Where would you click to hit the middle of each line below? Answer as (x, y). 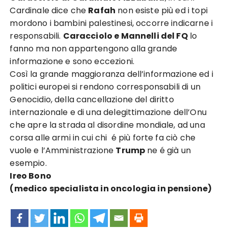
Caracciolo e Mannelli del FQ (125, 36)
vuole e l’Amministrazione (63, 150)
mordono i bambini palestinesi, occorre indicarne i (111, 23)
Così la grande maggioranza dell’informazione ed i (111, 74)
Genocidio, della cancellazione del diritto (92, 99)
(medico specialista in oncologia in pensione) (111, 189)
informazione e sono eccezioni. (72, 61)
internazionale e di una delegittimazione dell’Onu (108, 112)
